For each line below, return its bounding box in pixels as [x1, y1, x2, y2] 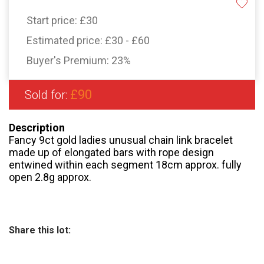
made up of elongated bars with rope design [9, 146, 214, 159]
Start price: [27, 14, 80, 27]
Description [9, 121, 65, 134]
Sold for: [25, 88, 70, 103]
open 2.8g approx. [9, 171, 91, 184]
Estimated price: [27, 34, 105, 47]
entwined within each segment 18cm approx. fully [9, 159, 242, 171]
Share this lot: [9, 225, 71, 236]
